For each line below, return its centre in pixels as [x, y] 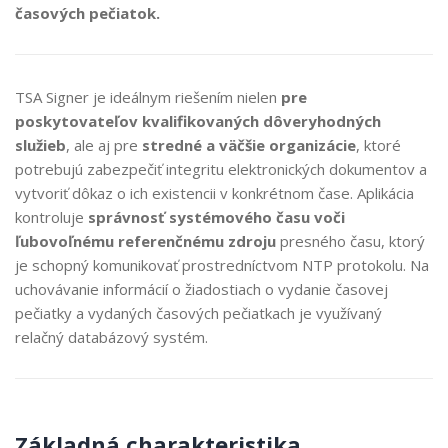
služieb [40, 145]
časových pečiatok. [87, 13]
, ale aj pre [104, 145]
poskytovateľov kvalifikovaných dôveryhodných [198, 121]
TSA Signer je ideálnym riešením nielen [148, 97]
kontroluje [51, 217]
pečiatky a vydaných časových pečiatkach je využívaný [198, 313]
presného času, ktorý [350, 241]
